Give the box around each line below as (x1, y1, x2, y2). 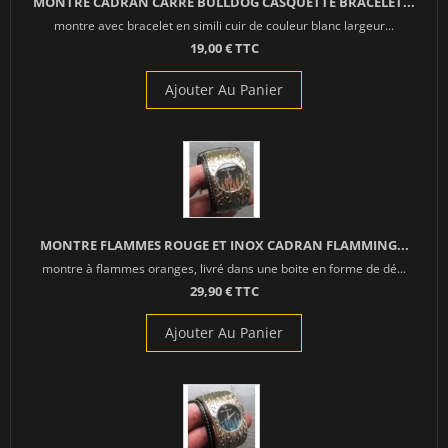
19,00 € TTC (189, 39, 259, 58)
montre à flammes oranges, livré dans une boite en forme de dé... (42, 260, 406, 277)
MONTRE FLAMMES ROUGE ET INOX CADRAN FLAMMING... (39, 236, 409, 255)
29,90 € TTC (189, 282, 259, 301)
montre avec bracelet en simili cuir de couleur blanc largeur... (54, 17, 394, 34)
